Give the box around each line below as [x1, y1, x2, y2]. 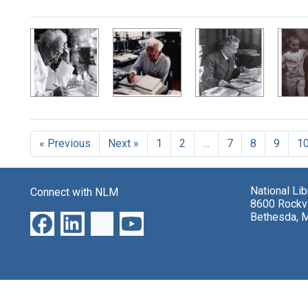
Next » [108, 137, 139, 151]
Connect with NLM [30, 186, 118, 199]
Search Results [30, 27, 177, 54]
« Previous [39, 137, 91, 151]
